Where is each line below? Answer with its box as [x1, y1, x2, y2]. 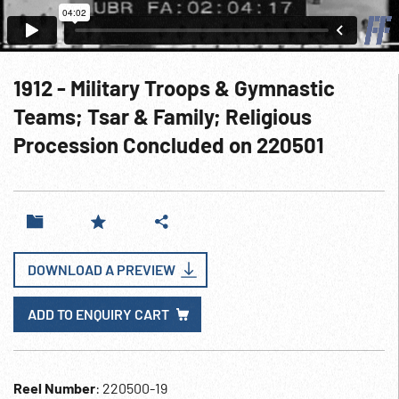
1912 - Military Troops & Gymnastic [13, 75, 335, 101]
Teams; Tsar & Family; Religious [13, 103, 312, 129]
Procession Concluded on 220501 [13, 132, 324, 158]
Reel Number [13, 379, 95, 396]
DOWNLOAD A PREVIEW [28, 261, 175, 278]
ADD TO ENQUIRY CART [28, 305, 169, 322]
